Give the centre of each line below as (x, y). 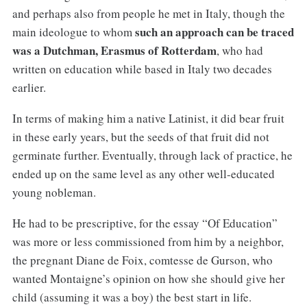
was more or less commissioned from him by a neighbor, (148, 241)
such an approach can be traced (214, 32)
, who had (240, 50)
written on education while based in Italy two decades (142, 69)
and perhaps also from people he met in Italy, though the (148, 13)
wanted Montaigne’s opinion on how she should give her (148, 278)
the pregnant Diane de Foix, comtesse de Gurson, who (142, 260)
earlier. (29, 87)
